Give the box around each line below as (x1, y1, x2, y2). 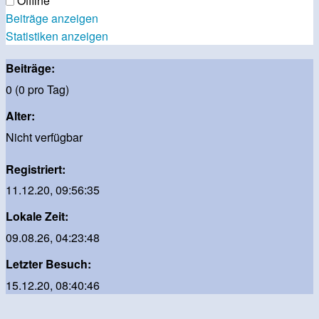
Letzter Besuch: (6, 256, 91, 273)
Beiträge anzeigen (6, 10, 98, 26)
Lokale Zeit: (6, 208, 68, 225)
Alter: (6, 107, 35, 124)
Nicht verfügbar (6, 128, 83, 145)
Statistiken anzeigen (6, 28, 108, 44)
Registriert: (6, 160, 66, 177)
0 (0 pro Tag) (6, 80, 69, 98)
